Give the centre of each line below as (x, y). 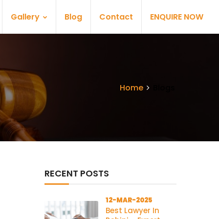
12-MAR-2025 (129, 200)
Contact (116, 17)
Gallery (26, 17)
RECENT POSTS (77, 173)
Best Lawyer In (132, 210)
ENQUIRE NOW (177, 17)
